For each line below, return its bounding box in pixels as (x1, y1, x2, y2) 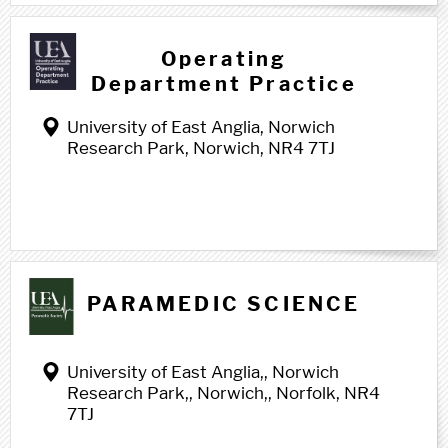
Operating (160, 47, 288, 71)
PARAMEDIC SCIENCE (87, 292, 361, 316)
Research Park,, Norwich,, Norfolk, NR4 (67, 383, 380, 403)
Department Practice (91, 72, 357, 96)
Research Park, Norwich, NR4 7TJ (67, 138, 335, 158)
